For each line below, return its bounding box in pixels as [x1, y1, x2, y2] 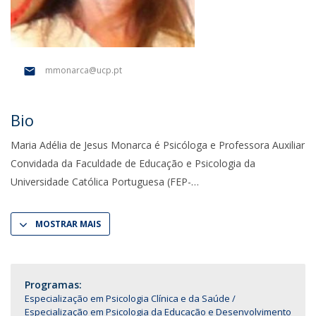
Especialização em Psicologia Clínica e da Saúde [25, 292, 230, 305]
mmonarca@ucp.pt [45, 64, 122, 77]
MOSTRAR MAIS [35, 218, 101, 230]
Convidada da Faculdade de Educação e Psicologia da [11, 157, 255, 170]
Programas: [25, 278, 82, 291]
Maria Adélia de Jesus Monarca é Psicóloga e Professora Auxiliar [11, 138, 305, 152]
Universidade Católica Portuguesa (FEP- [11, 175, 191, 188]
